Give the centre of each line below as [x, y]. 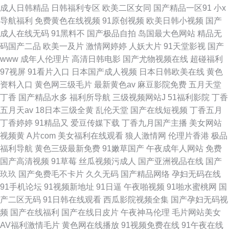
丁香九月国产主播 [154, 123]
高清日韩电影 [96, 59]
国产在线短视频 [159, 110]
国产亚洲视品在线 [171, 161]
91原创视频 [123, 21]
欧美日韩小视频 [175, 21]
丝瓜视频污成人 [107, 161]
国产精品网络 [145, 174]
